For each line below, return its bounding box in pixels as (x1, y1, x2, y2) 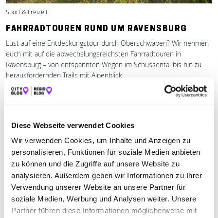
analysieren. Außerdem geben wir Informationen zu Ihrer (11, 171, 202, 180)
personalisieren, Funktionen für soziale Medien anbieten (11, 148, 200, 157)
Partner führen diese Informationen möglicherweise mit (11, 206, 197, 215)
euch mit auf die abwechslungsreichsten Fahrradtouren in (6, 49, 181, 58)
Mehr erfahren (6, 86, 58, 95)
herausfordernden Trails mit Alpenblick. (6, 71, 124, 80)
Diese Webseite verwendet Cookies (11, 121, 134, 129)
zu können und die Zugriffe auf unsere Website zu (11, 160, 180, 168)
